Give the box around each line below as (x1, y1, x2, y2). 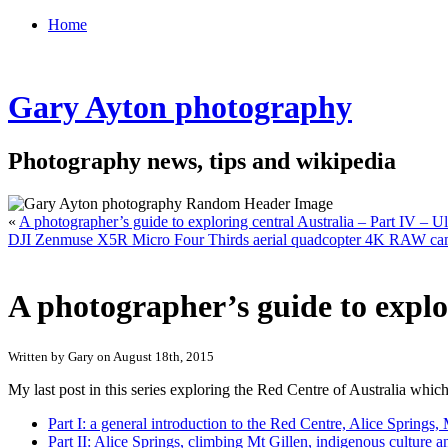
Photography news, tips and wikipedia (8, 147, 396, 174)
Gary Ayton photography (8, 89, 352, 126)
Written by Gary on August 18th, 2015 (8, 348, 214, 364)
